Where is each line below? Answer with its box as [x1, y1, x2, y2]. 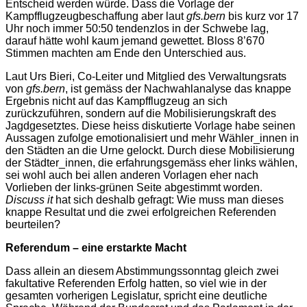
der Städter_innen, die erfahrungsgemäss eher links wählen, [5, 156, 297, 169]
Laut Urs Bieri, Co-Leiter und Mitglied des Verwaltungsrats [5, 70, 286, 82]
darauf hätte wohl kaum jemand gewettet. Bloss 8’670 [5, 34, 265, 47]
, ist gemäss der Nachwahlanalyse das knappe [65, 82, 291, 95]
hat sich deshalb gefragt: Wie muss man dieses [53, 193, 284, 206]
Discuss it [5, 193, 53, 206]
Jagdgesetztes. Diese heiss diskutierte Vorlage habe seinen [5, 119, 295, 132]
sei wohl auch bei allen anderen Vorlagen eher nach [5, 169, 258, 181]
